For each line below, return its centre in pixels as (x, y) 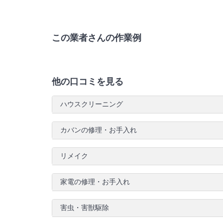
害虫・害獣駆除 (85, 208)
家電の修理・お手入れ (95, 182)
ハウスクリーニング (92, 104)
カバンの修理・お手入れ (99, 130)
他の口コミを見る (88, 82)
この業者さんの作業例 (97, 38)
